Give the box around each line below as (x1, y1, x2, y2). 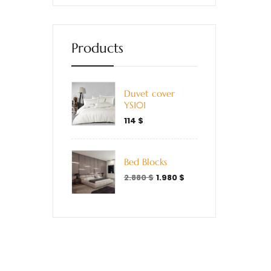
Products (71, 40, 123, 56)
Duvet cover (123, 88, 175, 99)
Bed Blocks (123, 156, 167, 168)
